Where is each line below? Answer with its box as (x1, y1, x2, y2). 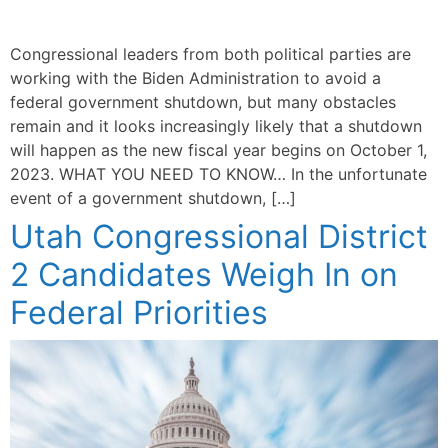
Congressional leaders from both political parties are (10, 44, 411, 65)
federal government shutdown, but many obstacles (10, 92, 396, 113)
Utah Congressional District (10, 217, 428, 257)
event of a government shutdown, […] (10, 188, 296, 209)
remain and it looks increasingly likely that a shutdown (10, 116, 422, 137)
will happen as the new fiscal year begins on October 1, (10, 140, 427, 161)
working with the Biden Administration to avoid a (10, 68, 381, 89)
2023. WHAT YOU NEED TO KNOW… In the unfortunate (10, 164, 427, 185)
